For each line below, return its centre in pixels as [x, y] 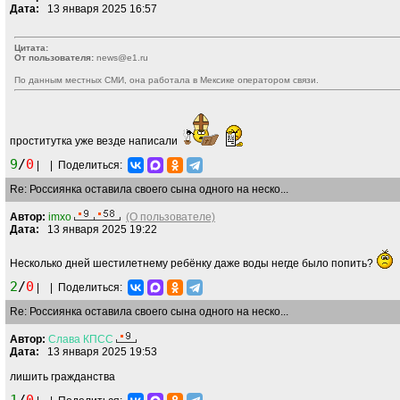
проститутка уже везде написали [95, 141]
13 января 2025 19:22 [98, 229]
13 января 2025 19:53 [98, 352]
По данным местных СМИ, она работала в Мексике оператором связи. [167, 80]
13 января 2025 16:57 [98, 9]
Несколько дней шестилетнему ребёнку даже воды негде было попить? [193, 263]
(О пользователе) [171, 217]
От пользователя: [54, 58]
